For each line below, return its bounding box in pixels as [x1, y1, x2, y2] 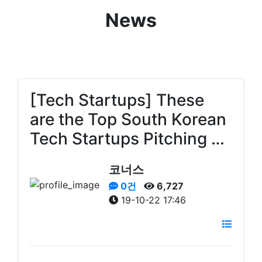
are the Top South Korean [30, 109, 226, 129]
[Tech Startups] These [30, 89, 204, 110]
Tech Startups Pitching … [30, 128, 225, 149]
